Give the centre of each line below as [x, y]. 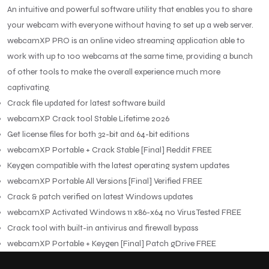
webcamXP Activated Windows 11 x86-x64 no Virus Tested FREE [124, 212]
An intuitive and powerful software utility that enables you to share [130, 9]
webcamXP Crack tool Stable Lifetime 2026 [88, 118]
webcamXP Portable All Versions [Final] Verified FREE [105, 181]
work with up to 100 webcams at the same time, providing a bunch [130, 56]
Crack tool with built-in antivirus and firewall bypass [103, 228]
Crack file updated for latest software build [86, 103]
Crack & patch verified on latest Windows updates [100, 196]
